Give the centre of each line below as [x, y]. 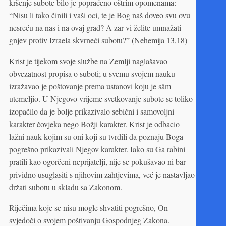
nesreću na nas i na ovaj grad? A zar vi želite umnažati [95, 27]
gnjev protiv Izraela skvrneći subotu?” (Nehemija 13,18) [98, 40]
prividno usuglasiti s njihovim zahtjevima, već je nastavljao [102, 174]
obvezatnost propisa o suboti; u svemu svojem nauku [92, 73]
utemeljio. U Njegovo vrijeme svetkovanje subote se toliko [101, 98]
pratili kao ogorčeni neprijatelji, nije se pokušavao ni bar [97, 161]
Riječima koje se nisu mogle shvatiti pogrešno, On [89, 207]
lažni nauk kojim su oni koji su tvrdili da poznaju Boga [96, 136]
